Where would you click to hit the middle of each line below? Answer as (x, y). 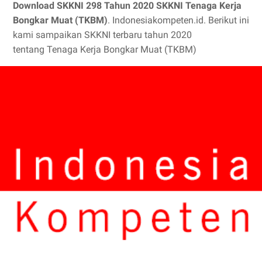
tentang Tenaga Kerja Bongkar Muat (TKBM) (105, 49)
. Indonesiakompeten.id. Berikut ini (178, 20)
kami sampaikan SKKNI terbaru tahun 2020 (102, 35)
